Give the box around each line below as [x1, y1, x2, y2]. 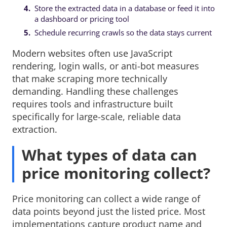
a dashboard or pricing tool [34, 14, 129, 24]
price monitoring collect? [22, 163, 211, 184]
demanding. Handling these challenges [12, 85, 178, 98]
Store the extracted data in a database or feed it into [34, 3, 215, 14]
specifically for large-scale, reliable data [12, 110, 181, 123]
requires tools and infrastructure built [12, 98, 173, 110]
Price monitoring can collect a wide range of [12, 193, 200, 205]
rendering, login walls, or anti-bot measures [12, 60, 199, 72]
